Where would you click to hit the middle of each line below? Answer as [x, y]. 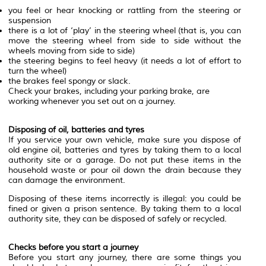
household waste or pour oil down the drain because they [125, 170]
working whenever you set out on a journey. [92, 102]
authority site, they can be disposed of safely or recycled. [118, 219]
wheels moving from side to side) [72, 51]
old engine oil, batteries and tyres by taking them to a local [125, 150]
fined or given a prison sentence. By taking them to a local [125, 209]
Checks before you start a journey [73, 248]
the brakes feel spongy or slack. [69, 81]
